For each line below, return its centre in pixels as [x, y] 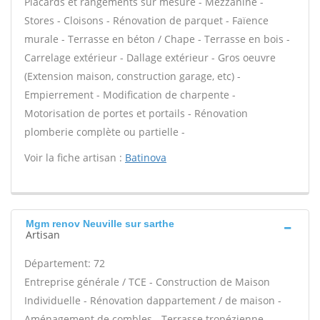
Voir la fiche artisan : [75, 157]
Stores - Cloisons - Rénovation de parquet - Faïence [146, 20]
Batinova [146, 157]
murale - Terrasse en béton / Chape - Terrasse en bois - [157, 39]
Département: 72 [65, 263]
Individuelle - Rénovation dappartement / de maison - [153, 300]
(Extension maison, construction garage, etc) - [132, 76]
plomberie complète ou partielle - [105, 132]
